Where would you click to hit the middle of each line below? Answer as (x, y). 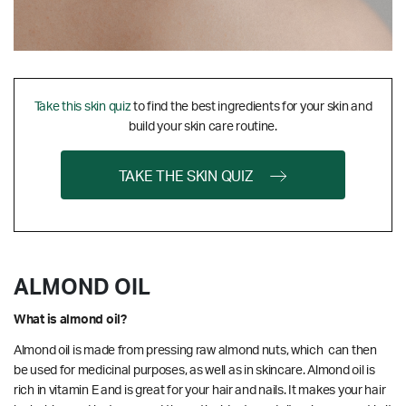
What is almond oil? (70, 319)
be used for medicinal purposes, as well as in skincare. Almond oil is (194, 370)
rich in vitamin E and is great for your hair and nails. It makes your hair (200, 390)
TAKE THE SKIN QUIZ (185, 176)
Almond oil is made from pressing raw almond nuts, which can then (195, 350)
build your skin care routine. (203, 126)
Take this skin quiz (82, 106)
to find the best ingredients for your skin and (251, 106)
